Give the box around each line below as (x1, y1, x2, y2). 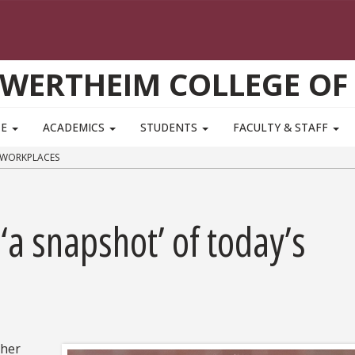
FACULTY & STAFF (233, 120, 332, 136)
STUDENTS (140, 120, 200, 136)
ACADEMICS (42, 120, 108, 136)
